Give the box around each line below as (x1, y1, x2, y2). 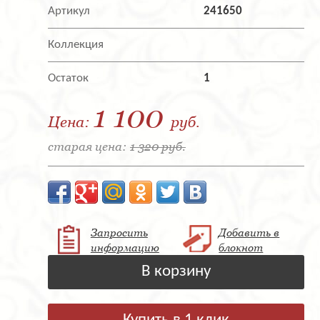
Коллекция (48, 38, 104, 51)
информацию (90, 240, 159, 254)
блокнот (219, 240, 264, 254)
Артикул (48, 4, 90, 17)
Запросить (90, 225, 148, 239)
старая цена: (48, 139, 130, 154)
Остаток (48, 71, 89, 84)
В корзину (141, 263, 211, 280)
